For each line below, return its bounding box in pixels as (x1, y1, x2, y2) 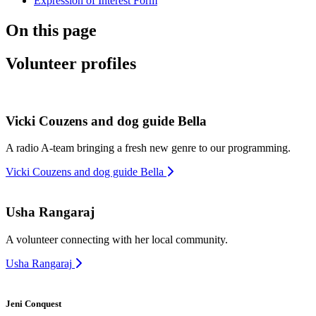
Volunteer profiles (6, 54, 136, 73)
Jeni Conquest (6, 298, 61, 309)
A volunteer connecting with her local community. (6, 233, 228, 245)
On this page (6, 21, 97, 40)
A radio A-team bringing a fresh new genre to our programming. (6, 142, 291, 154)
